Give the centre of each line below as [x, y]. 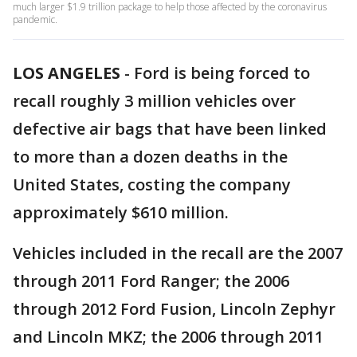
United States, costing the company [152, 184]
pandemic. [35, 20]
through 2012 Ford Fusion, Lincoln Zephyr [174, 309]
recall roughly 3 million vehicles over [154, 101]
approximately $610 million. [123, 212]
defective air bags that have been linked [170, 129]
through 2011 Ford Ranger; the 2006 [151, 281]
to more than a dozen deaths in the [150, 157]
